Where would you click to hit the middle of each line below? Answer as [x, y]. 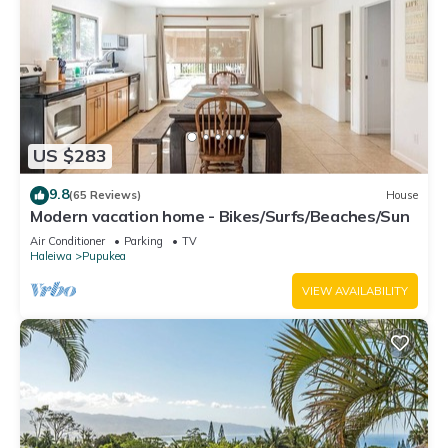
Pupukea [104, 255]
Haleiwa [51, 255]
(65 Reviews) [105, 195]
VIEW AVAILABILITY [355, 290]
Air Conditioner [67, 240]
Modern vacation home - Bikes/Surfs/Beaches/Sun [220, 215]
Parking [143, 240]
